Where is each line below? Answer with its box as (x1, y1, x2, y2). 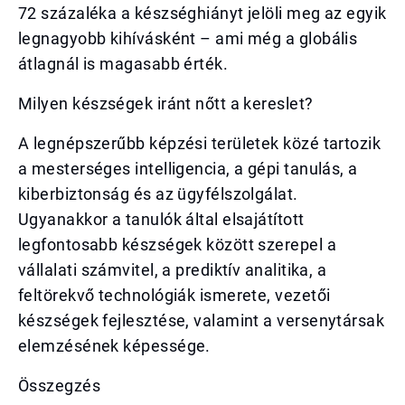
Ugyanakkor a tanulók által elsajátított (18, 210, 305, 229)
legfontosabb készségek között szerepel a (18, 235, 337, 254)
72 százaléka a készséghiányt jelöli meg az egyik (18, 4, 387, 23)
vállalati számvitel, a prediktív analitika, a (18, 260, 327, 279)
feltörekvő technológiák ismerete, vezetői (18, 286, 331, 305)
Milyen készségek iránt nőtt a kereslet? (18, 94, 314, 113)
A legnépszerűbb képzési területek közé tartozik (18, 134, 381, 153)
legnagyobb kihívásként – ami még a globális (18, 29, 358, 48)
